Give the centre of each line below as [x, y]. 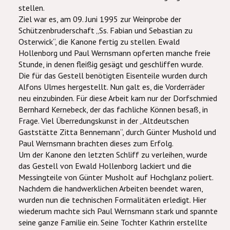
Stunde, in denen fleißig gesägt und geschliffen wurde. [111, 64]
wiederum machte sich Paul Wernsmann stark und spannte [118, 211]
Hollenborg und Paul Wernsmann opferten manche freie [114, 53]
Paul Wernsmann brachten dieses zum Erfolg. [96, 143]
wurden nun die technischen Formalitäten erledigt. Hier [112, 200]
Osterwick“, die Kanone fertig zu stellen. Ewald [99, 42]
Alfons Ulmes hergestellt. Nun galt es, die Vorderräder [112, 87]
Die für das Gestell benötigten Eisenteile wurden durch [113, 75]
